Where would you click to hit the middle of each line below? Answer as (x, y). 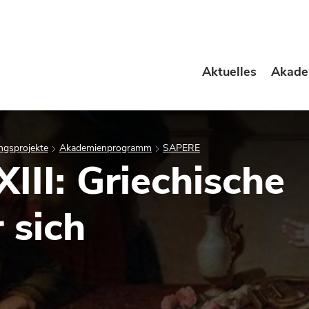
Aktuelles (229, 72)
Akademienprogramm (106, 148)
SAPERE (181, 148)
